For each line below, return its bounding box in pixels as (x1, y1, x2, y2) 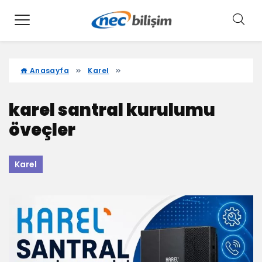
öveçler (9, 118, 75, 142)
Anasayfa (27, 65, 70, 75)
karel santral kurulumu (9, 98, 215, 122)
